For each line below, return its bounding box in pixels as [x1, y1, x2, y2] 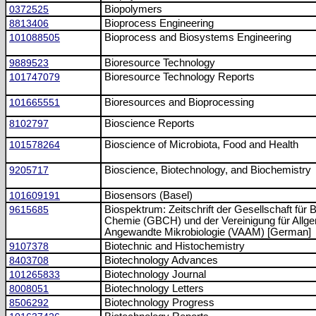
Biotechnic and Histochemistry [104, 241, 245, 252]
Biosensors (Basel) [104, 190, 193, 201]
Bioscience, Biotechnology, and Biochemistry [104, 164, 311, 176]
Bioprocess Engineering [104, 18, 214, 29]
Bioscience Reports [104, 118, 195, 129]
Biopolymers [104, 4, 162, 15]
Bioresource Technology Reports [104, 71, 255, 83]
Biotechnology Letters [104, 283, 204, 294]
